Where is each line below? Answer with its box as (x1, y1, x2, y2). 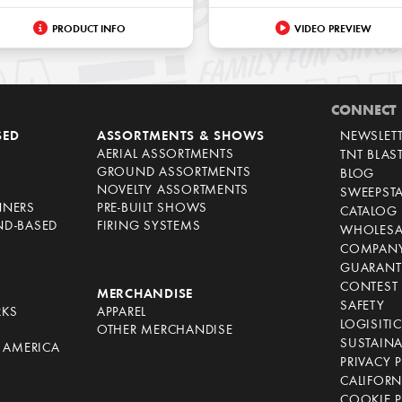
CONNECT (331, 104, 398, 119)
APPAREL (96, 306, 147, 320)
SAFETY (340, 300, 385, 314)
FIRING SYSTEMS (96, 220, 201, 234)
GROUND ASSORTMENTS (96, 166, 251, 180)
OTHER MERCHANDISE (96, 324, 233, 338)
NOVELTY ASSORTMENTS (96, 184, 249, 198)
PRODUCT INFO (51, 23, 126, 35)
